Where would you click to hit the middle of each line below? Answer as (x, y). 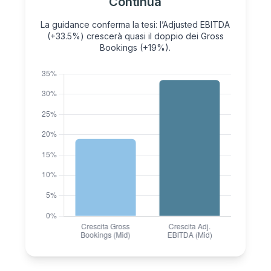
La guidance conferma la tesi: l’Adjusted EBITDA (135, 25)
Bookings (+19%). (135, 48)
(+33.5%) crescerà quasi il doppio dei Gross (135, 36)
